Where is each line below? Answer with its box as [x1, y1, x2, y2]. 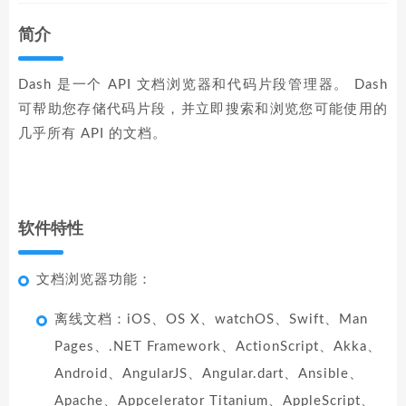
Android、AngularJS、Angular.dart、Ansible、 [54, 367, 363, 381]
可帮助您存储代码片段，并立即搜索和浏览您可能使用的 [18, 102, 388, 116]
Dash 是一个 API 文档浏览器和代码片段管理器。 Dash [18, 78, 388, 92]
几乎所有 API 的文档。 [18, 127, 167, 140]
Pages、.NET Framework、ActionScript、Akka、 [54, 340, 382, 353]
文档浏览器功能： [36, 273, 152, 286]
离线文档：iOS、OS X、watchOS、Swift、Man [54, 313, 368, 326]
